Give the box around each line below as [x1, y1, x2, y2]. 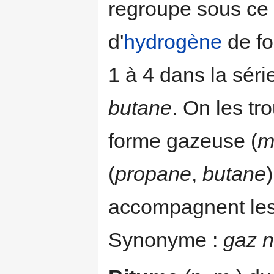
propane [115, 161, 191, 185]
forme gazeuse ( [108, 128, 257, 152]
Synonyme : [108, 228, 223, 251]
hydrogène [124, 29, 222, 53]
